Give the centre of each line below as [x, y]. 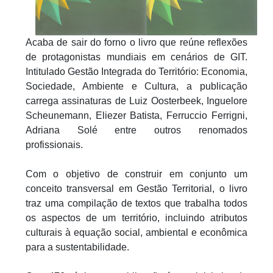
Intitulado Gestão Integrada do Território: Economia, [136, 71]
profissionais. [55, 144]
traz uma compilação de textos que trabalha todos [136, 203]
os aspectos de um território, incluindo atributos [136, 218]
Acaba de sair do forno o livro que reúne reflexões [136, 42]
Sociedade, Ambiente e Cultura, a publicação [136, 86]
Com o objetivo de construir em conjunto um [136, 174]
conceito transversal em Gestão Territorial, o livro [136, 188]
